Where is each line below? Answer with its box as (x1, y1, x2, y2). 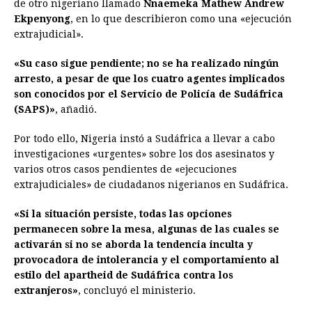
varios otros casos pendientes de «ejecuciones (14, 164, 237, 175)
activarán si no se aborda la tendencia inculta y (14, 239, 253, 251)
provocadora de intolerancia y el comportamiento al (14, 254, 279, 266)
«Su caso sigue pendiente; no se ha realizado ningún (14, 58, 279, 70)
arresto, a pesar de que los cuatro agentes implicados (14, 73, 285, 85)
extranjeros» (14, 285, 78, 297)
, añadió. (55, 104, 97, 116)
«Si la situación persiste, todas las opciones (14, 208, 232, 220)
